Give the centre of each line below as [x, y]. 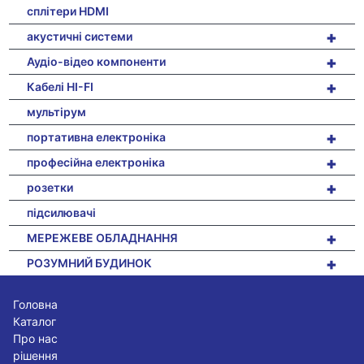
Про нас [36, 338]
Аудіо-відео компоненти [97, 61]
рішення [36, 355]
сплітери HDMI [68, 11]
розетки [50, 187]
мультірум [57, 111]
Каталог [35, 321]
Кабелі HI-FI [61, 86]
